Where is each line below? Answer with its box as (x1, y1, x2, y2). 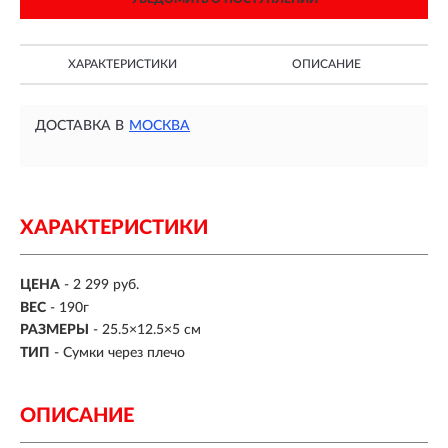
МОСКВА (129, 119, 190, 133)
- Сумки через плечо (54, 345, 185, 360)
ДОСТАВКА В (35, 119, 124, 133)
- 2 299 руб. (64, 278, 139, 293)
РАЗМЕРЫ (20, 323, 89, 338)
